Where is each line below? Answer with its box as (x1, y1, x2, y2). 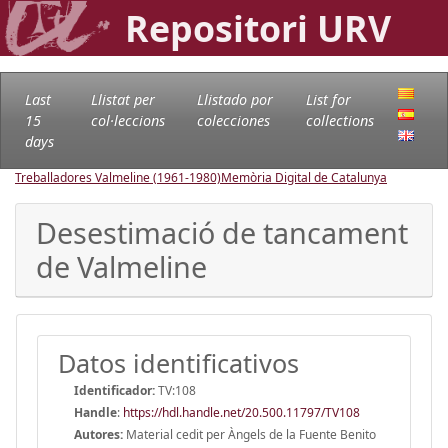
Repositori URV (125, 4, 391, 52)
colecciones (196, 110, 270, 130)
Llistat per (90, 89, 155, 109)
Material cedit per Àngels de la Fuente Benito (123, 425, 376, 443)
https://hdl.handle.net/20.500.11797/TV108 (123, 403, 360, 421)
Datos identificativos (58, 345, 299, 380)
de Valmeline (36, 246, 207, 286)
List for (305, 89, 351, 109)
